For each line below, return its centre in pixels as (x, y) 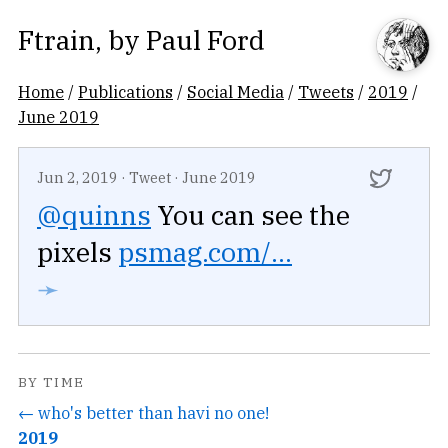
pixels (77, 252)
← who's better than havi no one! (143, 412)
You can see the (250, 215)
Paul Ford (205, 39)
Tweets (326, 91)
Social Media (235, 91)
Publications (125, 91)
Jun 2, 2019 (77, 177)
